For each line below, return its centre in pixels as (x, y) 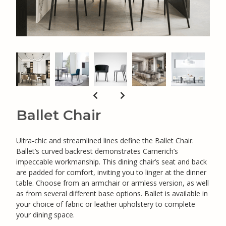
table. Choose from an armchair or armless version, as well (112, 183)
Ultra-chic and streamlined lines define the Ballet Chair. (105, 140)
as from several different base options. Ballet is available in (112, 193)
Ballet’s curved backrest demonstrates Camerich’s (97, 151)
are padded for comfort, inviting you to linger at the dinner (111, 172)
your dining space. (45, 214)
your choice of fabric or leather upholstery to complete (106, 204)
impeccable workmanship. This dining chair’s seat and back (111, 161)
